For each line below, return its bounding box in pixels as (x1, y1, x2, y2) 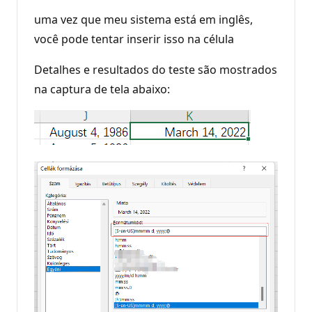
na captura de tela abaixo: (34, 81, 170, 97)
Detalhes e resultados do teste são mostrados (34, 61, 277, 77)
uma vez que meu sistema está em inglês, (34, 11, 253, 27)
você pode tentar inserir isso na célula (34, 31, 234, 47)
